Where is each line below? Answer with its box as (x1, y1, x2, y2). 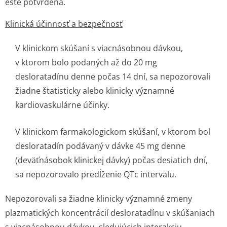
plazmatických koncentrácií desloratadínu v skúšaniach (5, 207, 215, 218)
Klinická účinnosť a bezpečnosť (5, 18, 123, 29)
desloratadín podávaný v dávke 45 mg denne (15, 140, 185, 152)
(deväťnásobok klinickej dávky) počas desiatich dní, (15, 155, 208, 166)
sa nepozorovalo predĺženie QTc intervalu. (15, 169, 176, 180)
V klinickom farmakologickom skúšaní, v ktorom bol (15, 126, 210, 137)
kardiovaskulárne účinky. (15, 99, 109, 110)
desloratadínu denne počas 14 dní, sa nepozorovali (15, 71, 210, 82)
